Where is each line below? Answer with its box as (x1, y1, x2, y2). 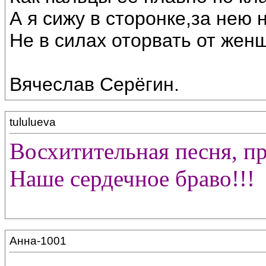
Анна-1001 (9, 235, 66, 247)
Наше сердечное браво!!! (9, 166, 255, 192)
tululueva (9, 116, 56, 128)
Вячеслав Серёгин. (9, 74, 179, 96)
